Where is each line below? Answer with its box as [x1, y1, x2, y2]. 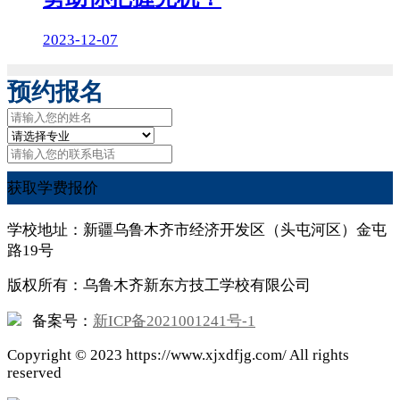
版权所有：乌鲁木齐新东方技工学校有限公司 [7, 277, 311, 295]
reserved [7, 363, 62, 381]
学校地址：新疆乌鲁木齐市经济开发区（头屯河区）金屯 [7, 221, 387, 238]
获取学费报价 [7, 179, 98, 197]
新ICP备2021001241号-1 [93, 312, 255, 330]
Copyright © [7, 346, 90, 363]
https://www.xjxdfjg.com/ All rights [122, 346, 349, 363]
